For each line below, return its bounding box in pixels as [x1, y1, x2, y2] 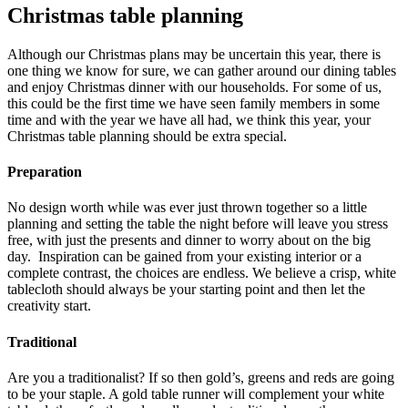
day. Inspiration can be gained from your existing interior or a [7, 249, 362, 265]
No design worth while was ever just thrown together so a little [7, 199, 367, 216]
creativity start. [7, 298, 91, 314]
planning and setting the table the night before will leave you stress [7, 216, 388, 232]
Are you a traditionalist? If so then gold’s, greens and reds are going [7, 369, 394, 385]
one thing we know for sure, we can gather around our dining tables [7, 62, 396, 78]
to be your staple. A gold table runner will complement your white [7, 385, 384, 402]
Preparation [7, 164, 82, 180]
